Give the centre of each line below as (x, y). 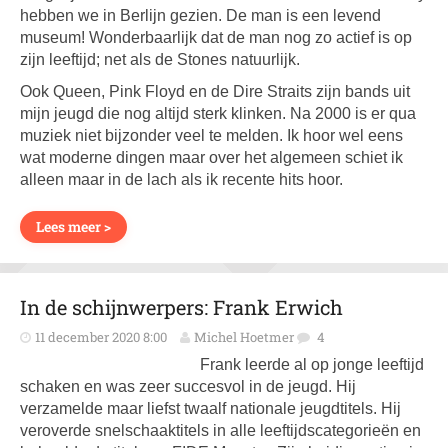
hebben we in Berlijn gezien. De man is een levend (200, 15)
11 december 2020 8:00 (101, 337)
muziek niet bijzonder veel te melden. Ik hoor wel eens (211, 135)
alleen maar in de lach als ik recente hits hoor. (181, 179)
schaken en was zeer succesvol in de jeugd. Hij (188, 386)
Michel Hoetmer (244, 337)
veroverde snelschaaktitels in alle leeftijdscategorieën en (220, 430)
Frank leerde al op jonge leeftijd (312, 364)
